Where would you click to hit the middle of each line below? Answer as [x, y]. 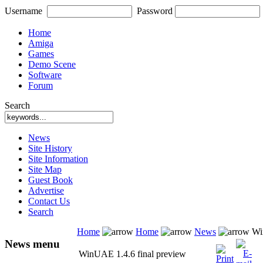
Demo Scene [52, 64]
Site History [50, 148]
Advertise [46, 190]
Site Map [45, 169]
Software [45, 75]
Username [23, 11]
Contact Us [49, 201]
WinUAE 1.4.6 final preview [132, 254]
